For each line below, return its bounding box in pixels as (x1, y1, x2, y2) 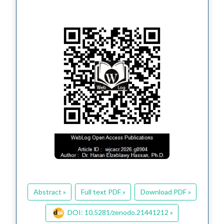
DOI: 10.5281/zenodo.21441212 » (67, 207, 173, 216)
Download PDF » (140, 187, 191, 196)
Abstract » (33, 187, 66, 196)
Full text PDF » (80, 187, 125, 196)
